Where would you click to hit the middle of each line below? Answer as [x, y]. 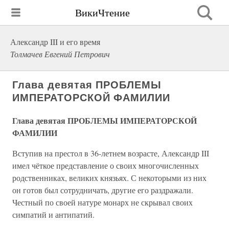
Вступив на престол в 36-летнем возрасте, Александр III [111, 153]
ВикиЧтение [102, 12]
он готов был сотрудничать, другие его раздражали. [103, 190]
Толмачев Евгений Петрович [60, 54]
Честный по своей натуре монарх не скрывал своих [102, 202]
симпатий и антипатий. [53, 214]
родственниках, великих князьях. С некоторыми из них [109, 178]
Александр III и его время [55, 42]
